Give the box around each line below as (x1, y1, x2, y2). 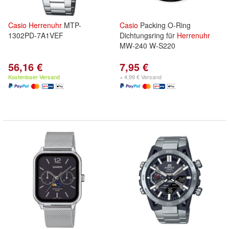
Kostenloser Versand (8, 73, 60, 81)
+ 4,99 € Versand (120, 73, 162, 81)
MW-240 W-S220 (120, 40, 175, 51)
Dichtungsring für (120, 30, 177, 40)
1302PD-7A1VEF (8, 30, 63, 40)
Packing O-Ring (138, 20, 191, 30)
